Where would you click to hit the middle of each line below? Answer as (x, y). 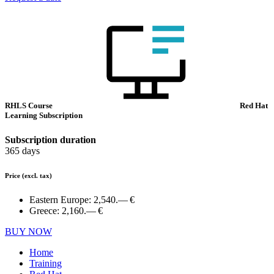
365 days (22, 150)
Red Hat (254, 106)
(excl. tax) (37, 175)
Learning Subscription (44, 116)
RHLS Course (30, 106)
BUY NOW (28, 231)
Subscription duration (50, 139)
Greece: (46, 210)
